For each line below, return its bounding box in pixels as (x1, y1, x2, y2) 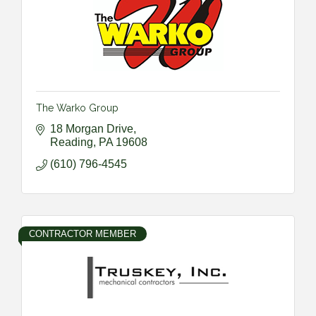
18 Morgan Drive (50, 122, 133, 135)
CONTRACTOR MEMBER (29, 228, 136, 239)
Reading (50, 135, 93, 148)
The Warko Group (36, 102, 119, 114)
